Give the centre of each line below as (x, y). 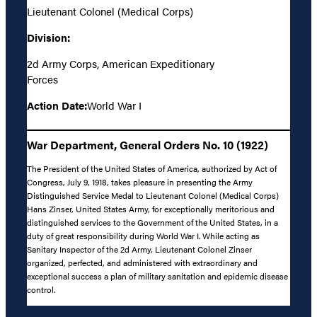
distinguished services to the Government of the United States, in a (152, 223)
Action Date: (57, 105)
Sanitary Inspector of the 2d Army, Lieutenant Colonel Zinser (139, 249)
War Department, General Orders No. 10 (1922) (148, 145)
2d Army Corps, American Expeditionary (121, 63)
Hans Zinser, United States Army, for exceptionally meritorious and (151, 209)
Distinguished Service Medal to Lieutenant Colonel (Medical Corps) (153, 196)
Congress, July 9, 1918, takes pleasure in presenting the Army (140, 182)
